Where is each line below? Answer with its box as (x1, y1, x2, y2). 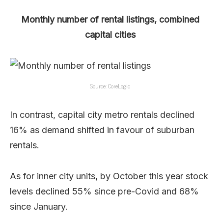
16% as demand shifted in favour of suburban (10, 124, 194, 135)
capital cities (84, 29, 136, 40)
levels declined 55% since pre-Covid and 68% (10, 186, 199, 196)
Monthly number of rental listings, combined (21, 14, 199, 25)
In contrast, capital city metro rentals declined (10, 109, 194, 120)
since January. (10, 201, 68, 212)
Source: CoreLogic (90, 81, 130, 91)
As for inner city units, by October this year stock (10, 170, 208, 181)
